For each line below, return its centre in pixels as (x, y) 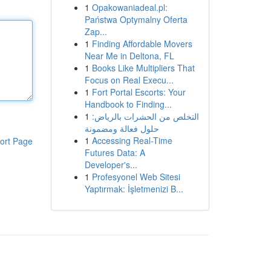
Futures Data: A (115, 152)
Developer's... (111, 165)
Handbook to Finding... (128, 104)
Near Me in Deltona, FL (129, 56)
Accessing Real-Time (132, 140)
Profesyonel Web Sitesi (136, 177)
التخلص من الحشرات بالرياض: (145, 116)
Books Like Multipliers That (143, 68)
